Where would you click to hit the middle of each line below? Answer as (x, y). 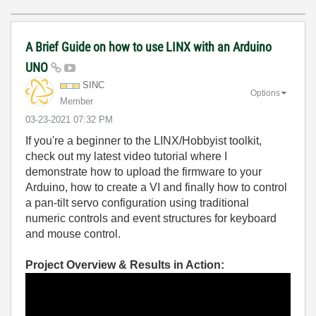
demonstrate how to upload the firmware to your (144, 172)
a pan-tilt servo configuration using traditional (137, 203)
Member (77, 101)
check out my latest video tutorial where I (126, 156)
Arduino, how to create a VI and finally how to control (156, 187)
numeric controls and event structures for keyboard (151, 218)
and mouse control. (73, 234)
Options (265, 93)
